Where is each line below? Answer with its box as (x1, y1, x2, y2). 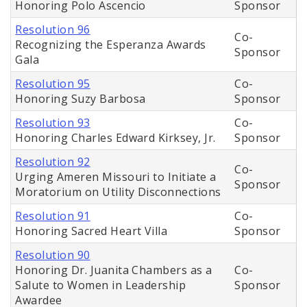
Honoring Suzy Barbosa (15, 91, 146, 107)
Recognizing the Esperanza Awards (15, 37, 206, 53)
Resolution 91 (15, 208, 90, 224)
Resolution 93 (15, 115, 90, 131)
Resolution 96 (15, 22, 90, 38)
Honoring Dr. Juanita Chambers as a (15, 262, 212, 278)
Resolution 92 (15, 154, 90, 170)
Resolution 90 (15, 247, 90, 263)
